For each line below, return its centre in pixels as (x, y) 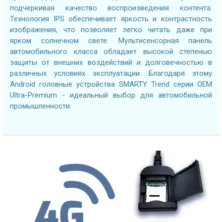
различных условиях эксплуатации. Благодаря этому (111, 73)
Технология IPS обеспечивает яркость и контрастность (111, 19)
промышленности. (41, 106)
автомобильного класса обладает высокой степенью (111, 51)
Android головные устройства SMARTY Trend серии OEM (111, 84)
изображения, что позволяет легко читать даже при (111, 29)
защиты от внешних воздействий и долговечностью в (111, 62)
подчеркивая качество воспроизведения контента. (111, 8)
